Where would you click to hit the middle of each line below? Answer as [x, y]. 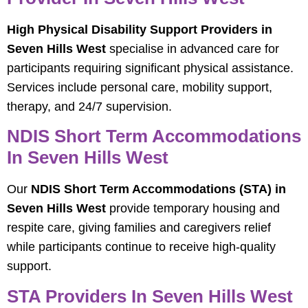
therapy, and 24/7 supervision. [89, 107]
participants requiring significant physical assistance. [150, 68]
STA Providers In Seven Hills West [150, 296]
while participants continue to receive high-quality [141, 247]
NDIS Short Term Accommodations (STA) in [158, 189]
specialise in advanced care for [192, 49]
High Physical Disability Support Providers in [140, 30]
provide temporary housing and [193, 209]
